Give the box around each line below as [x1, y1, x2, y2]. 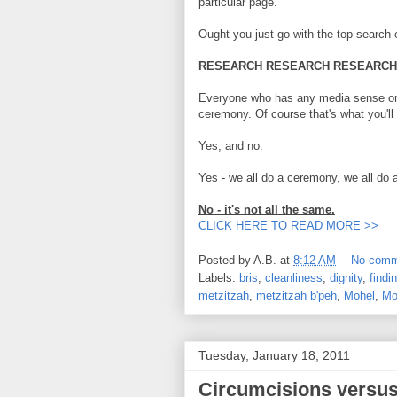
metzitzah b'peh [256, 288, 337, 302]
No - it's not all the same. [198, 203, 335, 217]
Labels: [198, 270, 239, 284]
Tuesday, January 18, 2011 [198, 347, 350, 362]
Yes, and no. [198, 139, 263, 153]
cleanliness [265, 270, 323, 284]
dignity [330, 270, 362, 284]
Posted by [198, 253, 253, 267]
